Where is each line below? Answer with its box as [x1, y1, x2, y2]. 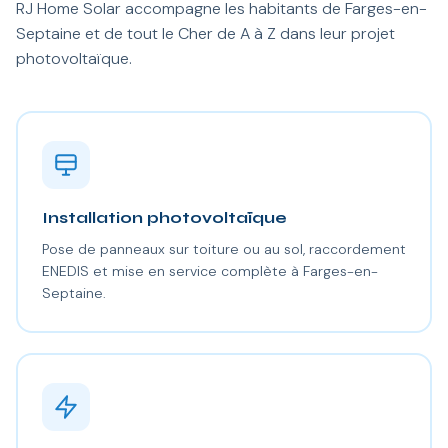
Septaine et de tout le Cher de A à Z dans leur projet [16, 23, 395, 44]
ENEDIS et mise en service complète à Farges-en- [41, 261, 378, 280]
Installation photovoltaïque [41, 207, 287, 227]
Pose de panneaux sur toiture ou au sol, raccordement [41, 239, 406, 258]
